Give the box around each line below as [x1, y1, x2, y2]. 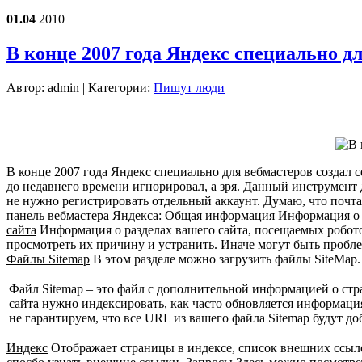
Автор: [6, 80, 48, 95]
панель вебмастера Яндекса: [6, 208, 165, 222]
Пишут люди [154, 80, 225, 95]
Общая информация [165, 208, 275, 222]
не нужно [6, 193, 59, 208]
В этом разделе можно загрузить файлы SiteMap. [90, 251, 360, 266]
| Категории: [79, 80, 154, 95]
